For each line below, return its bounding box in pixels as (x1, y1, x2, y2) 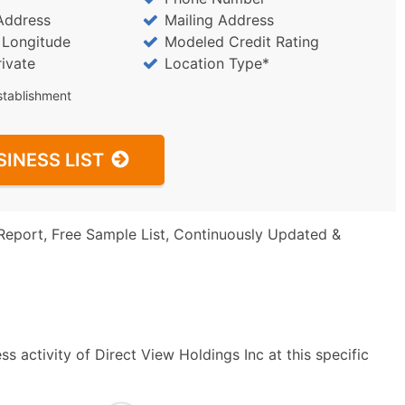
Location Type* (164, 54, 269, 72)
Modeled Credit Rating (164, 33, 319, 51)
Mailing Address (164, 11, 274, 29)
